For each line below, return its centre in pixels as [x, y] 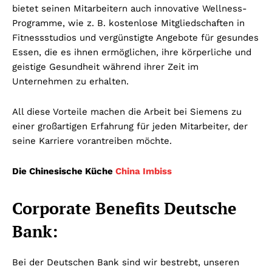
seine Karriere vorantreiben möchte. [92, 141]
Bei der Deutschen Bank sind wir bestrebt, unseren [126, 262]
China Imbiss [144, 171]
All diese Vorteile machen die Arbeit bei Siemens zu [127, 111]
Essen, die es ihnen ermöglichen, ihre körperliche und [132, 52]
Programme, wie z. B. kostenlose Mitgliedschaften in [128, 23]
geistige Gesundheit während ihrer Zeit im [105, 66]
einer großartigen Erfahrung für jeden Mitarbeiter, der [130, 126]
